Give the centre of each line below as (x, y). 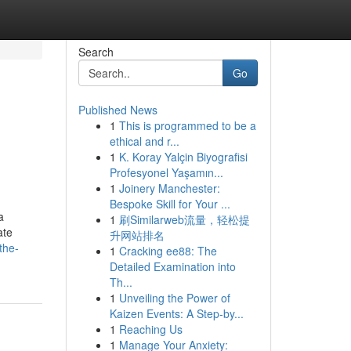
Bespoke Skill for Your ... (170, 204)
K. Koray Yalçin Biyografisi (183, 157)
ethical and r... (144, 141)
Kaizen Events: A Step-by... (176, 313)
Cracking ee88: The (168, 251)
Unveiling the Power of (174, 298)
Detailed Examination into (172, 266)
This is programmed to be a (187, 125)
